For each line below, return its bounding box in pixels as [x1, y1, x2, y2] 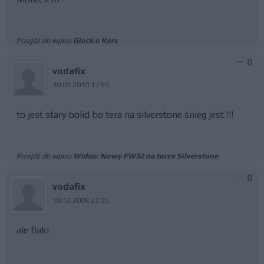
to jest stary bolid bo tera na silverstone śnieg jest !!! [16, 109, 233, 120]
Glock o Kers [73, 36, 118, 45]
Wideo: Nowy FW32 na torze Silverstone [73, 151, 218, 160]
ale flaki [16, 225, 49, 236]
